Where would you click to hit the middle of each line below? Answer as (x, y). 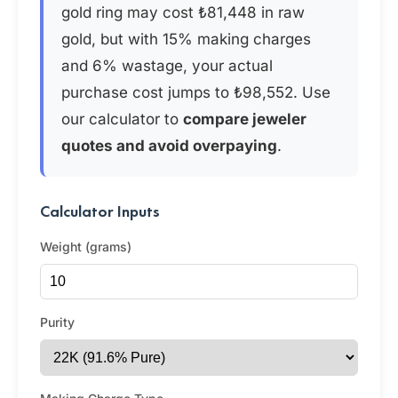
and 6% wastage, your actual (167, 66)
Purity (57, 322)
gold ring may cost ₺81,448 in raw (183, 12)
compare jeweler (245, 119)
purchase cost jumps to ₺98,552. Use (196, 92)
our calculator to (122, 119)
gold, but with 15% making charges (186, 39)
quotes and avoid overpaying (169, 146)
